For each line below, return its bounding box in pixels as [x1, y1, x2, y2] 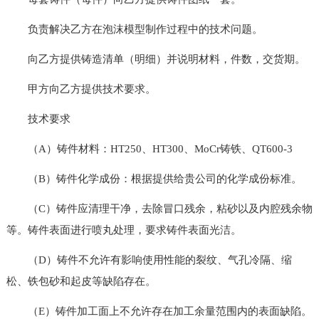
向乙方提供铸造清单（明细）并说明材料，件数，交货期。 [6, 53, 305, 65]
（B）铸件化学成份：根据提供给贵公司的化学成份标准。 [6, 172, 302, 184]
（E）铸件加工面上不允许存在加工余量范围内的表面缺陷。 [6, 305, 312, 317]
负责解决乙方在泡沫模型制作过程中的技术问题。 [6, 23, 263, 35]
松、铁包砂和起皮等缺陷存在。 [6, 275, 156, 287]
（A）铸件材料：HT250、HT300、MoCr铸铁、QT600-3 [6, 142, 293, 155]
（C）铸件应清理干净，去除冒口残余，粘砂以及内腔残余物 [6, 202, 313, 214]
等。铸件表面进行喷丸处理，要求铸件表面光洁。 [6, 224, 241, 236]
